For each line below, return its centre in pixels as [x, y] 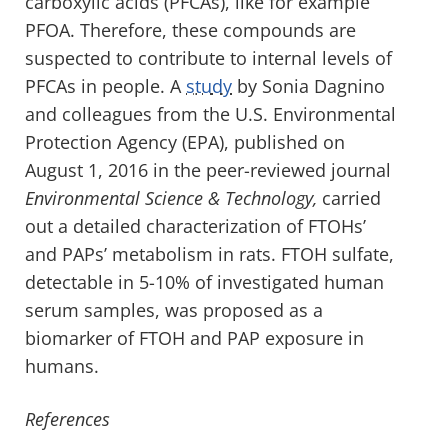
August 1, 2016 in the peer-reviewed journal [208, 169]
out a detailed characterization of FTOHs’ [195, 225]
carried [349, 197]
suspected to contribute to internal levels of [208, 57]
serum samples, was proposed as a [174, 309]
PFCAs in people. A [105, 85]
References [67, 418]
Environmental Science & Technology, [171, 197]
